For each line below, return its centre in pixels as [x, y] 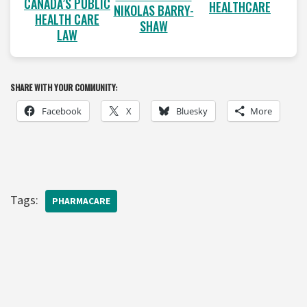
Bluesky [192, 111]
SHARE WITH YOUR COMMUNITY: [64, 87]
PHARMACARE [81, 201]
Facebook [62, 111]
